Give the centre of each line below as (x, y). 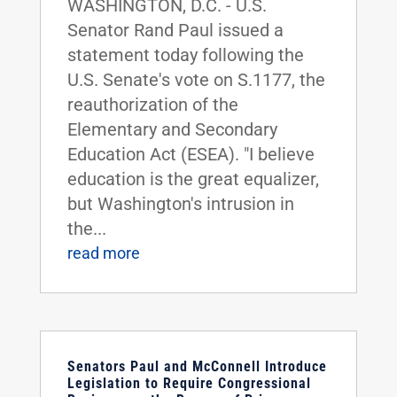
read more (103, 253)
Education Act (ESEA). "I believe (191, 154)
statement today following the (185, 55)
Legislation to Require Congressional (189, 383)
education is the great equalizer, (193, 179)
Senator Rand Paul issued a (175, 30)
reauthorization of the (152, 105)
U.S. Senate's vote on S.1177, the (196, 80)
